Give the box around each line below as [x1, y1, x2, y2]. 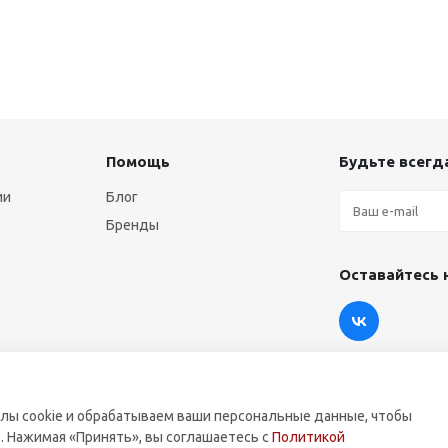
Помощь [105, 153, 170, 170]
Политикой [272, 429, 345, 445]
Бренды [105, 217, 159, 233]
